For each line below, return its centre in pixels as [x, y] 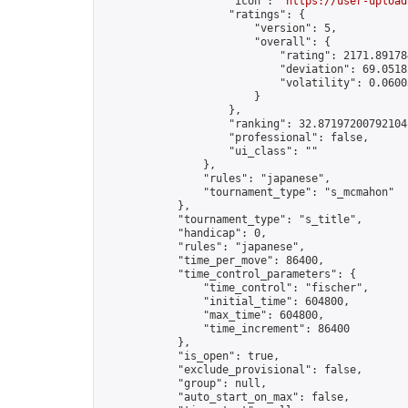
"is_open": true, [190, 356]
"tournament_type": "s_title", [232, 219]
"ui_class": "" [209, 151]
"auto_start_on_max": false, [225, 397]
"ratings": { [203, 15]
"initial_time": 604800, [225, 301]
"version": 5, [219, 28]
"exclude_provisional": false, [232, 370]
